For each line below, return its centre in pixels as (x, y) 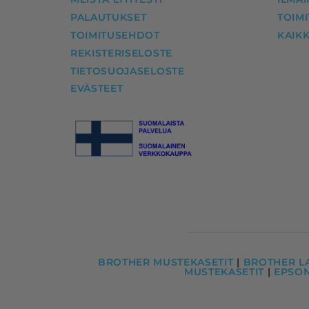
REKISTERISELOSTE (121, 53)
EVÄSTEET (97, 89)
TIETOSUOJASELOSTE (128, 71)
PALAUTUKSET (109, 18)
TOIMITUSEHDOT (115, 35)
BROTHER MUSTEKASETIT (166, 262)
